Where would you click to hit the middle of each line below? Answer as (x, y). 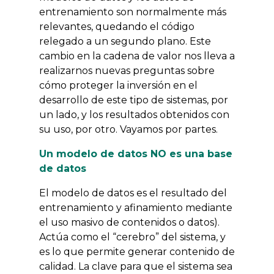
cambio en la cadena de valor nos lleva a (137, 56)
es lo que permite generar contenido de (137, 252)
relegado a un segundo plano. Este (125, 41)
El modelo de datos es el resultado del (133, 193)
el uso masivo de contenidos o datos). (129, 222)
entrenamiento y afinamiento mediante (136, 208)
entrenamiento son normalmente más (133, 12)
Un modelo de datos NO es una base (136, 154)
